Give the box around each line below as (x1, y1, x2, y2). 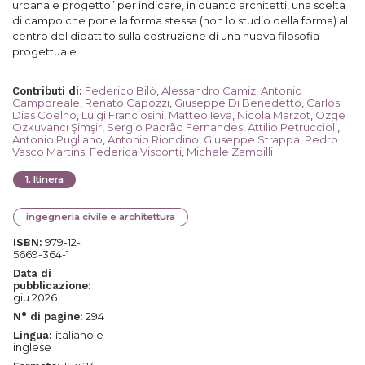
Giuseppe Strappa (204, 133, 300, 146)
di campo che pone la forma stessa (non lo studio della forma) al (12, 14, 348, 27)
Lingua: (13, 329, 55, 341)
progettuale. (12, 45, 79, 58)
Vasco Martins (12, 145, 85, 158)
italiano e (55, 328, 103, 341)
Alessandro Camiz (161, 84, 256, 97)
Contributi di (12, 85, 79, 97)
